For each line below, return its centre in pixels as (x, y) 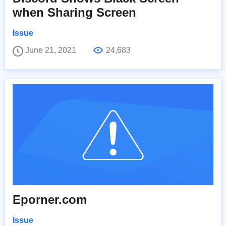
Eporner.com (50, 199)
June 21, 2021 (52, 50)
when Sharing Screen (74, 12)
